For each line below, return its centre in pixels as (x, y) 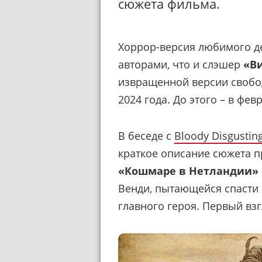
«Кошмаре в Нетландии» (188, 170)
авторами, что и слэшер (181, 64)
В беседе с (146, 135)
